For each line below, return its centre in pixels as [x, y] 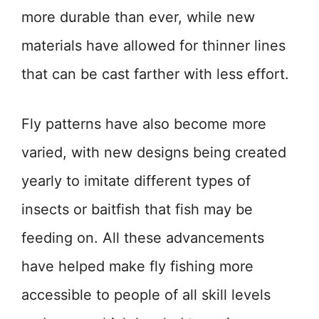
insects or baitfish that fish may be [137, 210]
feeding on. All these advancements [143, 238]
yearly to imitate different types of [136, 181]
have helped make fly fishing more [137, 267]
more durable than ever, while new [138, 17]
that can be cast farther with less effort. [155, 74]
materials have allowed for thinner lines [153, 46]
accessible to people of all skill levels [146, 295]
